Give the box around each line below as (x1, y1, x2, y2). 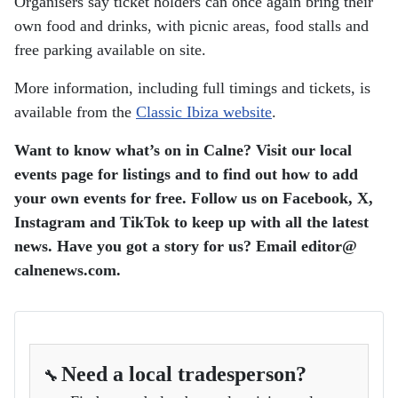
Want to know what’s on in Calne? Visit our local (14, 140, 352, 159)
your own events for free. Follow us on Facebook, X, (14, 188, 373, 207)
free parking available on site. (14, 40, 206, 59)
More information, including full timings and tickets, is (14, 78, 370, 97)
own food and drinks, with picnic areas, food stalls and (14, 16, 369, 35)
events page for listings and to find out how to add (14, 164, 358, 183)
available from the (14, 102, 136, 121)
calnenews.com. (14, 260, 121, 279)
